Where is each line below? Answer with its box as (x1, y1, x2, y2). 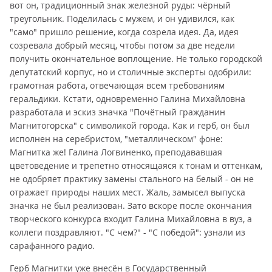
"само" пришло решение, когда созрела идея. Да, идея (10, 26, 239, 38)
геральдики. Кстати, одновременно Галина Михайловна (10, 93, 245, 104)
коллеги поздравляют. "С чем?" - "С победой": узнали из (10, 226, 245, 238)
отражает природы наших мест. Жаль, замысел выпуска (10, 186, 245, 198)
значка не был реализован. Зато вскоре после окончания (10, 200, 252, 211)
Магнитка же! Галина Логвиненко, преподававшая (10, 146, 222, 158)
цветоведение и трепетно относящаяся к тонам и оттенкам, (10, 160, 262, 171)
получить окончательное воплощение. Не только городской (10, 53, 262, 64)
